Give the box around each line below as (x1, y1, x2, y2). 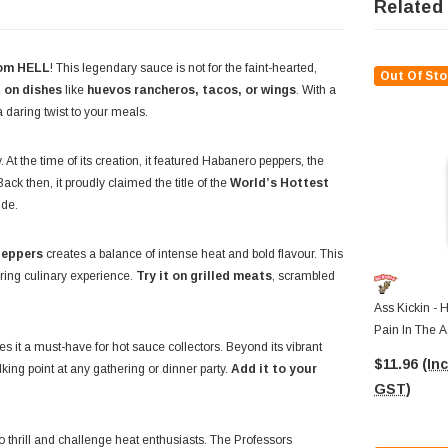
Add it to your (231, 362, 317, 377)
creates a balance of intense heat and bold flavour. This (43, 247, 343, 262)
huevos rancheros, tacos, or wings (87, 83, 296, 98)
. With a (296, 83, 336, 98)
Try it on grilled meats (136, 269, 272, 284)
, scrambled (272, 269, 335, 284)
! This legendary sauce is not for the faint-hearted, (50, 61, 317, 76)
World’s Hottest (230, 176, 329, 191)
